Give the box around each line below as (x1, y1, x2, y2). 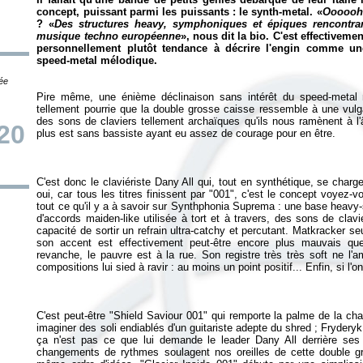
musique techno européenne (36, 30, 181, 42)
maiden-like (85, 212, 139, 224)
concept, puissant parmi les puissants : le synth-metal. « (36, 6, 322, 18)
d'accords (36, 212, 86, 224)
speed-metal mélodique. (36, 54, 158, 66)
